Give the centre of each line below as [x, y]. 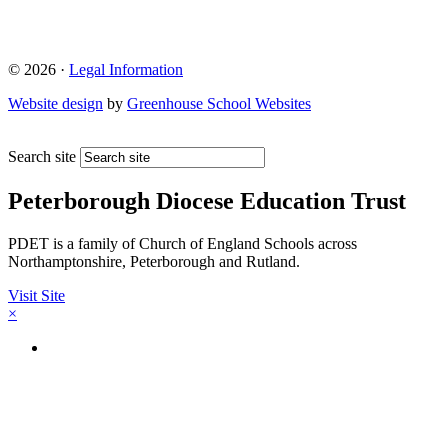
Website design [55, 104]
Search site [42, 157]
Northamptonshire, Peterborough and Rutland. [154, 261]
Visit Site [36, 295]
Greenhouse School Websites [219, 104]
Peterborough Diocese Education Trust [207, 201]
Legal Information [126, 70]
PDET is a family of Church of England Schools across [182, 243]
